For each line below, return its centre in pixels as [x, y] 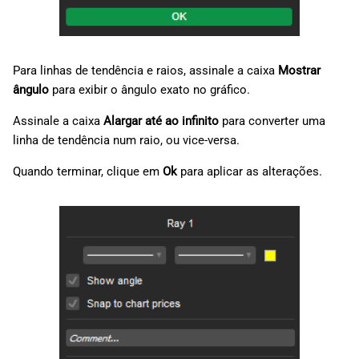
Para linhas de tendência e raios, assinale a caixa [145, 71]
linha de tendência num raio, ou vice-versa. [126, 141]
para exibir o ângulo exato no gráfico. [149, 90]
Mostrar [299, 71]
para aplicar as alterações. [250, 172]
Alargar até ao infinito [161, 121]
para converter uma [272, 121]
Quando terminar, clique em [88, 172]
